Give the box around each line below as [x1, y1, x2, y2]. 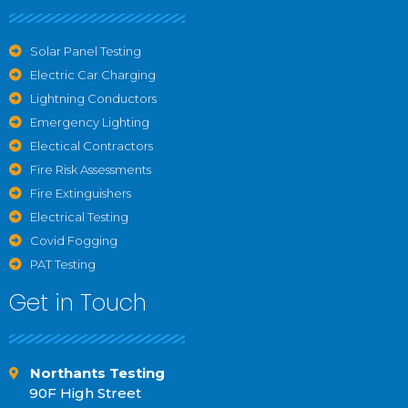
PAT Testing [29, 256, 96, 271]
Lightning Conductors [29, 90, 157, 106]
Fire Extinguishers [29, 185, 131, 200]
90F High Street [29, 383, 141, 402]
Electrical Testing [29, 209, 128, 224]
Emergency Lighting [29, 114, 149, 129]
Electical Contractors [29, 138, 153, 153]
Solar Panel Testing [29, 43, 141, 58]
